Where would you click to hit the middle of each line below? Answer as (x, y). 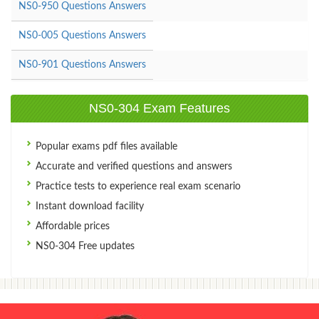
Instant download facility (88, 206)
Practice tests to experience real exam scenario (137, 186)
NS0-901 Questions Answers (82, 64)
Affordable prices (71, 226)
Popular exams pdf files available (105, 146)
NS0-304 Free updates (84, 246)
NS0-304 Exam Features (159, 108)
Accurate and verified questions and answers (132, 166)
